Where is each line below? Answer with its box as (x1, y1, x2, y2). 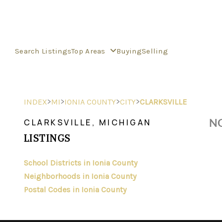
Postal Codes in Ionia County (24, 185, 126, 194)
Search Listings (15, 46, 72, 55)
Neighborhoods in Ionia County (24, 171, 136, 181)
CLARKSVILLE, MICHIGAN (24, 117, 152, 128)
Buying (116, 46, 142, 55)
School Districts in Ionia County (24, 158, 137, 167)
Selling (141, 46, 168, 55)
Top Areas (71, 46, 108, 55)
